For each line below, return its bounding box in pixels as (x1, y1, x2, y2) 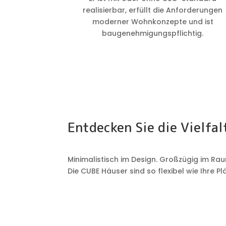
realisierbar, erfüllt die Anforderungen (83, 5, 223, 15)
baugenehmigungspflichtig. (102, 28, 204, 38)
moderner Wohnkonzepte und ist (92, 17, 213, 27)
